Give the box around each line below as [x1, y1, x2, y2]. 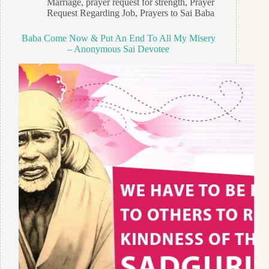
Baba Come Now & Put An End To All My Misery [21, 33, 216, 44]
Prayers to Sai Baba [139, 8, 214, 19]
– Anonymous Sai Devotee [67, 44, 170, 55]
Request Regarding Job [46, 8, 135, 19]
